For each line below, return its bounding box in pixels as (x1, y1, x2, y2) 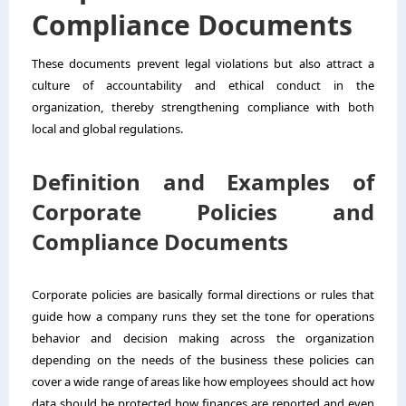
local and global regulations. (32, 120, 183, 137)
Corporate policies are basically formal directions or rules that (32, 285, 374, 303)
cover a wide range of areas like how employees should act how (32, 372, 374, 390)
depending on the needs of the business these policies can (32, 351, 374, 368)
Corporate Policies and (32, 196, 374, 227)
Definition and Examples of (32, 166, 374, 197)
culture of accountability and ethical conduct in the (32, 76, 374, 93)
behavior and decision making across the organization (32, 329, 374, 346)
